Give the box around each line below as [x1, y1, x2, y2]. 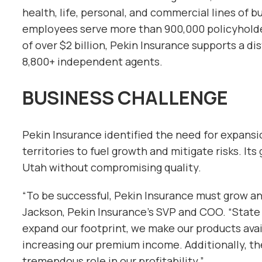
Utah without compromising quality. [22, 160, 201, 174]
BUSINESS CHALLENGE [22, 85, 228, 111]
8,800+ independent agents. [22, 54, 163, 68]
